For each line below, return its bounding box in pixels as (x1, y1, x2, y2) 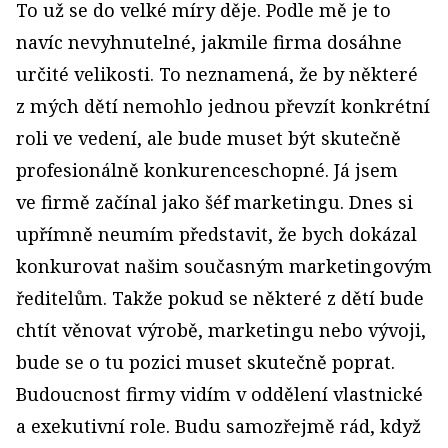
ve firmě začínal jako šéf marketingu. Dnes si (16, 190, 413, 214)
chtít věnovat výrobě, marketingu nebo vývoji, (16, 318, 426, 342)
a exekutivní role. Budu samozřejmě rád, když (16, 414, 421, 438)
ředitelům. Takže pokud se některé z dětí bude (16, 286, 424, 310)
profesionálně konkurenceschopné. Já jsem (16, 158, 398, 182)
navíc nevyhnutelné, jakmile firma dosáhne (16, 30, 402, 54)
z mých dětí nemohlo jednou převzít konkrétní (16, 94, 430, 118)
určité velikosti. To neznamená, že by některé (16, 62, 418, 86)
